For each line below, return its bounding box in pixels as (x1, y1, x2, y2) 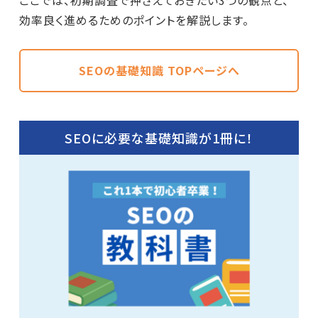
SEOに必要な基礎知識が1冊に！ (65, 128, 253, 147)
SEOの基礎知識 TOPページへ (78, 61, 240, 79)
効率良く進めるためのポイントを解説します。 (18, 11, 249, 28)
